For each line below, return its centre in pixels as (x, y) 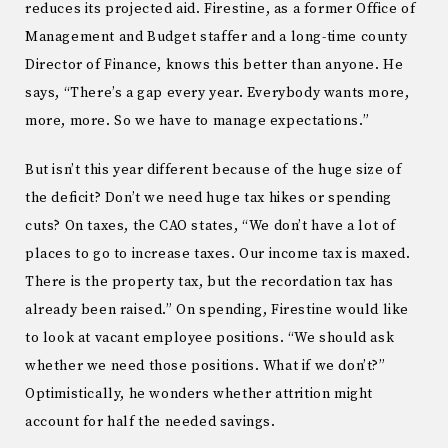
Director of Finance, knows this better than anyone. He (214, 64)
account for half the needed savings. (150, 421)
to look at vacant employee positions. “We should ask (210, 337)
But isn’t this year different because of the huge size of (213, 169)
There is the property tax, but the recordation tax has (209, 281)
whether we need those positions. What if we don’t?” (205, 365)
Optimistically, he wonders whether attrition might (199, 393)
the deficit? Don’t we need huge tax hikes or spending (208, 197)
